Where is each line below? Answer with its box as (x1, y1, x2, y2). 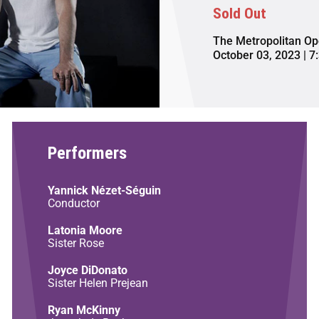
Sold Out (213, 5, 266, 23)
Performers (47, 142, 127, 163)
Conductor (47, 196, 100, 210)
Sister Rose (47, 236, 104, 250)
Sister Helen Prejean (47, 276, 148, 290)
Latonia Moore (47, 223, 122, 237)
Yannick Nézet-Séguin (47, 183, 161, 197)
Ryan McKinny (47, 303, 120, 317)
